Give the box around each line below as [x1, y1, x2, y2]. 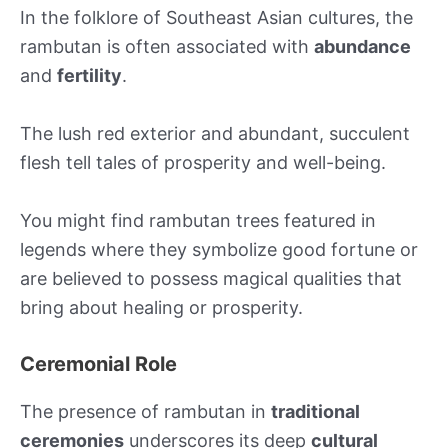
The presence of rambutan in [20, 400, 271, 422]
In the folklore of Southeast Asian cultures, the [20, 7, 413, 29]
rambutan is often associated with [20, 36, 314, 58]
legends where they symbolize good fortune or [20, 238, 418, 260]
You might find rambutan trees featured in [20, 209, 376, 231]
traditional [271, 400, 360, 422]
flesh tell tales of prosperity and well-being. [20, 151, 386, 173]
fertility [57, 65, 122, 87]
